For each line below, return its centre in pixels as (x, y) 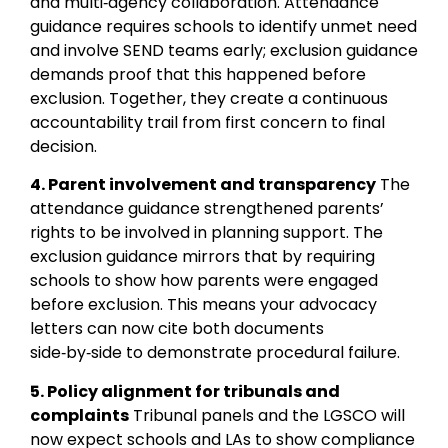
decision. (63, 146)
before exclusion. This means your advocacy (203, 305)
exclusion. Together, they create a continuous (209, 98)
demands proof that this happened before (198, 74)
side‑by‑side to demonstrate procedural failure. (215, 353)
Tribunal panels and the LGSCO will (267, 415)
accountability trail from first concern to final (207, 122)
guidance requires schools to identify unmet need (223, 26)
